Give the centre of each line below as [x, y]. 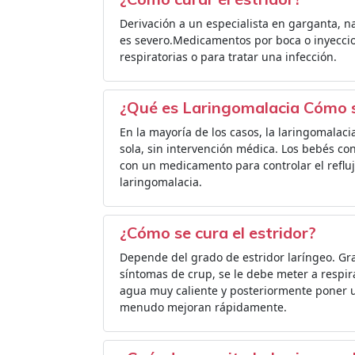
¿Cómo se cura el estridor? [218, 233]
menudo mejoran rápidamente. [203, 307]
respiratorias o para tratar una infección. [228, 57]
